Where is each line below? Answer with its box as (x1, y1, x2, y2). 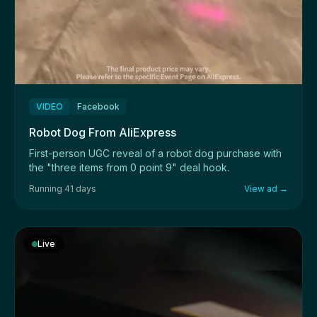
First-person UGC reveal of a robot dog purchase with (29, 146, 282, 159)
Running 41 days (29, 183, 96, 194)
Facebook (77, 100, 120, 112)
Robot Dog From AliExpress (29, 125, 176, 139)
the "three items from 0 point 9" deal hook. (29, 161, 229, 173)
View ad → (244, 183, 288, 194)
